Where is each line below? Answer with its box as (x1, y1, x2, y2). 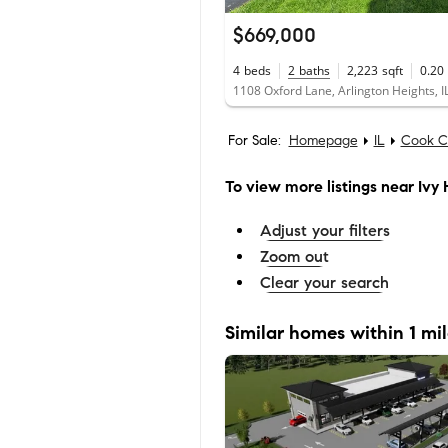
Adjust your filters (260, 220, 390, 240)
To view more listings (225, 176, 377, 196)
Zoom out (260, 246, 329, 266)
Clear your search (260, 272, 389, 292)
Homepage (288, 131, 358, 149)
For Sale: (227, 131, 281, 149)
